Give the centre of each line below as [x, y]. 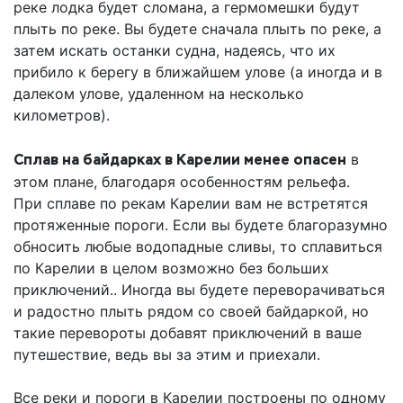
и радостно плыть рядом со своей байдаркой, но [191, 312]
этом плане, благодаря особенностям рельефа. [182, 182]
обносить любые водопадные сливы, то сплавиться [198, 247]
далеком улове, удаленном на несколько [159, 94]
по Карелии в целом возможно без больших [171, 269]
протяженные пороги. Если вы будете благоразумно [201, 225]
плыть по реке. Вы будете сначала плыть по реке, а [197, 29]
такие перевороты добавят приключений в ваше [188, 333]
